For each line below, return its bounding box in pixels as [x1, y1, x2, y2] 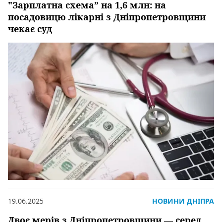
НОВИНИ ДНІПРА [152, 196, 214, 206]
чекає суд [8, 23, 52, 35]
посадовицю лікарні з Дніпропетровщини [8, 11, 206, 23]
